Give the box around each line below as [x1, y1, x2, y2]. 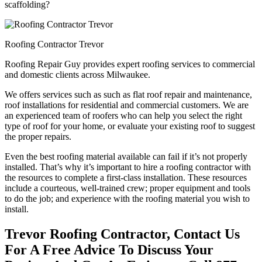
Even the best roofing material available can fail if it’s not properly [5, 151, 247, 161]
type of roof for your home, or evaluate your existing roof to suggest [5, 120, 255, 131]
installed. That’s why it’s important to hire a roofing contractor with [5, 161, 251, 172]
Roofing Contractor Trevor [5, 39, 104, 49]
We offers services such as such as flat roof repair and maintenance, [5, 89, 252, 99]
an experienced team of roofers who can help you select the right [5, 110, 242, 120]
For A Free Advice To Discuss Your [5, 242, 213, 257]
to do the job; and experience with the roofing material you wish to [5, 193, 250, 204]
